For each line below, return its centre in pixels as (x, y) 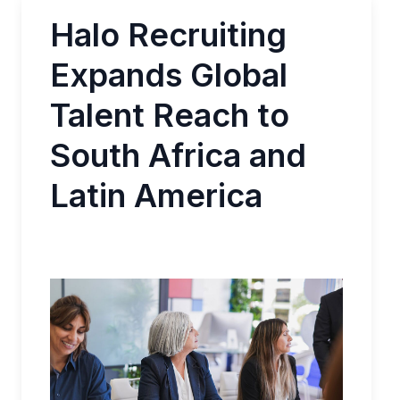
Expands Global (169, 75)
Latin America (156, 196)
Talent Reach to (170, 115)
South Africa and (178, 155)
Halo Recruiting (168, 35)
